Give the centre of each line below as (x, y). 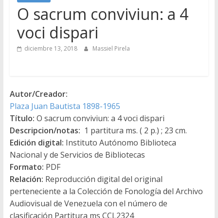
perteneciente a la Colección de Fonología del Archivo (106, 191)
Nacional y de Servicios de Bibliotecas (77, 154)
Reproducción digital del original (103, 179)
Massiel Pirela (111, 48)
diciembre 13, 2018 (51, 48)
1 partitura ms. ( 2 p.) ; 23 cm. (133, 130)
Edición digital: (36, 142)
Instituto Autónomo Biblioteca (120, 142)
